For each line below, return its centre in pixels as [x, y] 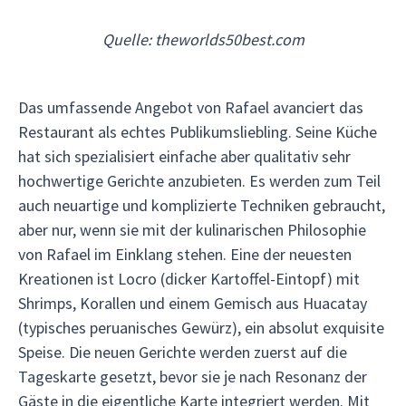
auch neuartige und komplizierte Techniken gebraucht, [202, 205]
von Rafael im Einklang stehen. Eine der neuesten [185, 254]
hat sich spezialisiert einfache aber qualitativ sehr [184, 156]
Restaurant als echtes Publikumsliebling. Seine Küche [198, 132]
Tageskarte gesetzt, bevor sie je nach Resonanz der [193, 377]
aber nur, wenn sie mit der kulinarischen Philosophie [192, 230]
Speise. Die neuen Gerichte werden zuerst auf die [183, 352]
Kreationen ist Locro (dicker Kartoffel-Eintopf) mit [189, 279]
